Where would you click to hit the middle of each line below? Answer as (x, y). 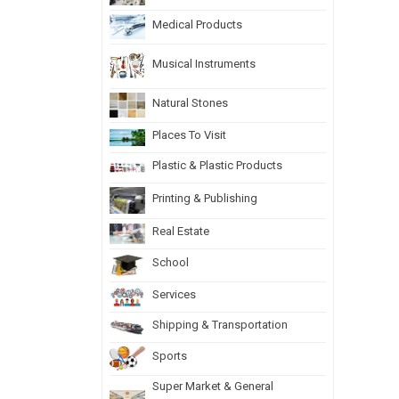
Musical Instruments (204, 64)
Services (174, 295)
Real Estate (181, 232)
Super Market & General (213, 387)
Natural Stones (190, 103)
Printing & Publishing (205, 199)
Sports (170, 356)
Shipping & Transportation (220, 325)
